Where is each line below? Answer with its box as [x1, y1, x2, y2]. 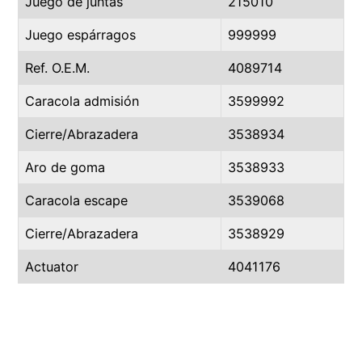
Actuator [25, 259, 78, 275]
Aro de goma [25, 159, 105, 175]
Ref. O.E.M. [25, 60, 90, 76]
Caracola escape [25, 192, 128, 208]
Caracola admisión [25, 93, 139, 109]
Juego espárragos [25, 27, 136, 43]
